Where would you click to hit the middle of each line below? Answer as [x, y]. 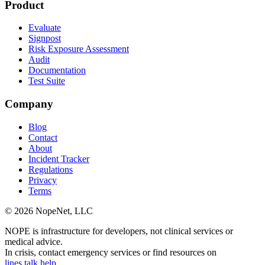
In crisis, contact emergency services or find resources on [111, 252]
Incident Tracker [59, 159]
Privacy [43, 180]
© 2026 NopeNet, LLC [49, 211]
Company [29, 104]
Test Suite [47, 81]
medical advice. [34, 241]
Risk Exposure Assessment [79, 49]
